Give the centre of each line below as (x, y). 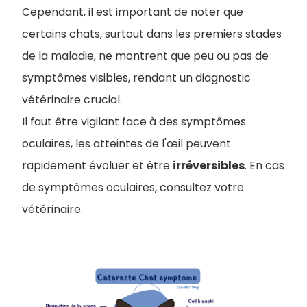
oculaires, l (50, 144)
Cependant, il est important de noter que (133, 12)
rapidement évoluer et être (97, 165)
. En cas (265, 165)
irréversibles (209, 165)
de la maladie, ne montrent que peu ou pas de (145, 56)
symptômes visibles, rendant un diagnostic (136, 78)
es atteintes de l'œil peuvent (155, 144)
